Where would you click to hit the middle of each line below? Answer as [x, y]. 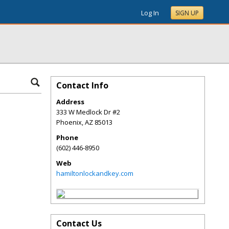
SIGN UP [187, 13]
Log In [150, 13]
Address [70, 102]
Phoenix [69, 122]
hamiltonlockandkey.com [95, 173]
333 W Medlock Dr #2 [88, 112]
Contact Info [82, 85]
